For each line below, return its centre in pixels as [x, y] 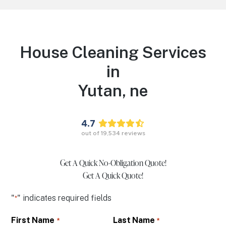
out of [91, 133]
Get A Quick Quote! [113, 175]
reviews [133, 133]
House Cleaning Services [113, 52]
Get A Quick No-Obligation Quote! [113, 163]
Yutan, [104, 90]
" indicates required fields [65, 198]
